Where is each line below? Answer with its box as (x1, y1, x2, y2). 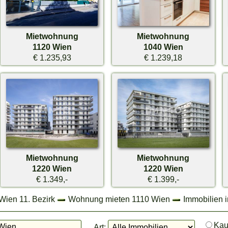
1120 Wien (32, 42, 72, 52)
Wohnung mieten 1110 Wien (68, 194, 170, 204)
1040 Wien (143, 42, 183, 52)
